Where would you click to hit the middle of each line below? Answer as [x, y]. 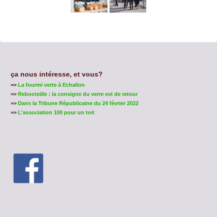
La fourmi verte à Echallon [51, 85]
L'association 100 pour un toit [56, 113]
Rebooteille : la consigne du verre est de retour [77, 94]
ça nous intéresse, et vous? [56, 74]
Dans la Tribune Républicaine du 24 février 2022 [78, 103]
